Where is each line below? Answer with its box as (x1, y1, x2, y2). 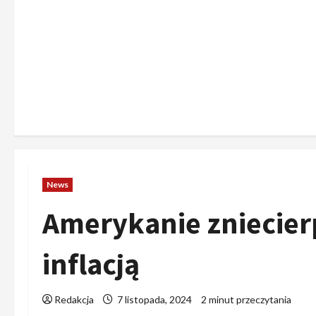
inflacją (42, 245, 140, 282)
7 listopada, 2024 (115, 293, 194, 305)
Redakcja (54, 293, 94, 305)
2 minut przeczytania (201, 293, 291, 305)
